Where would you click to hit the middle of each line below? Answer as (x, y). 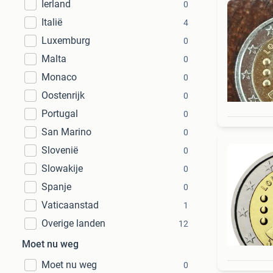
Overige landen (73, 223)
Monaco (59, 77)
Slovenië (60, 150)
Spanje (56, 187)
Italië (52, 22)
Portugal (60, 114)
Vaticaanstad (70, 205)
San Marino (66, 132)
